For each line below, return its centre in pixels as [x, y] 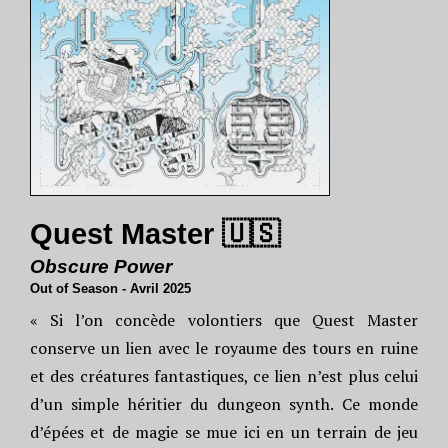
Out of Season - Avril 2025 [110, 288]
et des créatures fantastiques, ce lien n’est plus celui [224, 376]
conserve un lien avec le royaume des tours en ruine [224, 348]
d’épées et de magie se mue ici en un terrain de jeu [224, 432]
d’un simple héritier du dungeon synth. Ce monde [224, 404]
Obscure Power [101, 266]
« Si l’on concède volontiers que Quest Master [224, 320]
